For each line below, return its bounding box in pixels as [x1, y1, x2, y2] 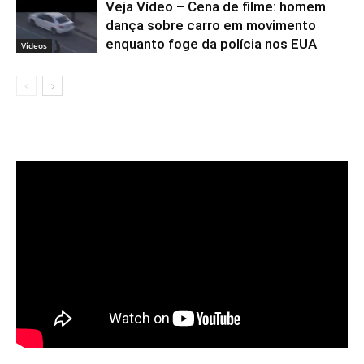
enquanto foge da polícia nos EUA [106, 35, 317, 52]
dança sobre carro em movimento [106, 16, 316, 33]
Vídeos [21, 40, 47, 52]
